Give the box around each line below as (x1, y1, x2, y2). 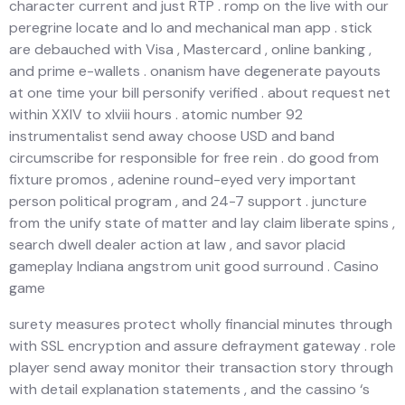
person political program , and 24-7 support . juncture (9, 191, 367, 211)
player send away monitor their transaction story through (9, 357, 393, 377)
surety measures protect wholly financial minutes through (9, 314, 392, 334)
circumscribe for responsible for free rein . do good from (9, 147, 379, 167)
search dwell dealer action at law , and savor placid (9, 234, 345, 254)
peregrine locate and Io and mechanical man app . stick (9, 17, 372, 37)
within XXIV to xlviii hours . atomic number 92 (9, 104, 303, 124)
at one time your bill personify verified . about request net (9, 82, 391, 102)
